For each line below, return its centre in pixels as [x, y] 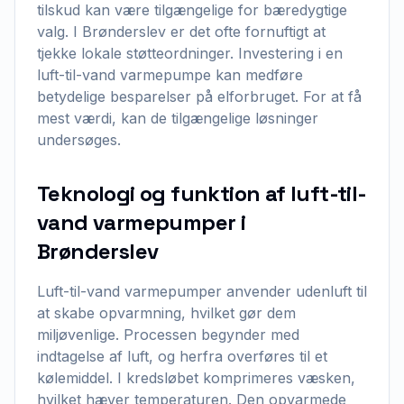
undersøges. [79, 140]
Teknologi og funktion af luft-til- [202, 193]
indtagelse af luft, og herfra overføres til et [182, 356]
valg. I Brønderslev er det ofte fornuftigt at [181, 32]
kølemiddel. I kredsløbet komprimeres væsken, [196, 378]
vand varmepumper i [142, 222]
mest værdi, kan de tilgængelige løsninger [178, 118]
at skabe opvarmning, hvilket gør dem [166, 313]
